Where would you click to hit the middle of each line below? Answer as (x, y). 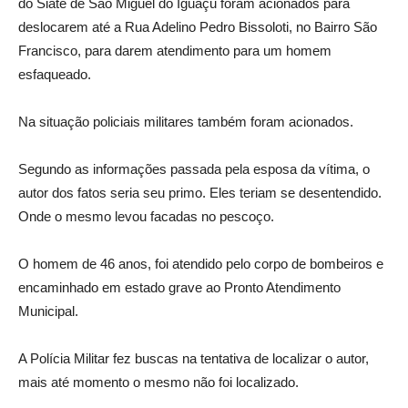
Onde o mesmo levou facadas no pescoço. (146, 216)
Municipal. (48, 311)
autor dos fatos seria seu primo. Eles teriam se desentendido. (200, 193)
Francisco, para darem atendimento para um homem (175, 51)
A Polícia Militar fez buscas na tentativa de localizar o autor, (194, 358)
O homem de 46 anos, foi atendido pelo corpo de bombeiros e (201, 264)
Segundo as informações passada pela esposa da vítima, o (194, 169)
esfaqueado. (55, 74)
